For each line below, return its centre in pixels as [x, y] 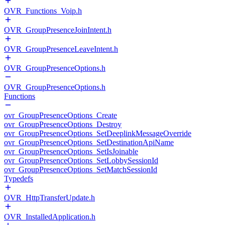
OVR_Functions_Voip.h [43, 11]
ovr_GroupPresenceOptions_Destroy [63, 124]
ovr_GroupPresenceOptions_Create [61, 115]
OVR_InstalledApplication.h [50, 217]
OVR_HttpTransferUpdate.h [49, 198]
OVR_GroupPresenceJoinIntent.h [58, 30]
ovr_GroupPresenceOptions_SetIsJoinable [71, 151]
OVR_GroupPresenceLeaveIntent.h [61, 49]
